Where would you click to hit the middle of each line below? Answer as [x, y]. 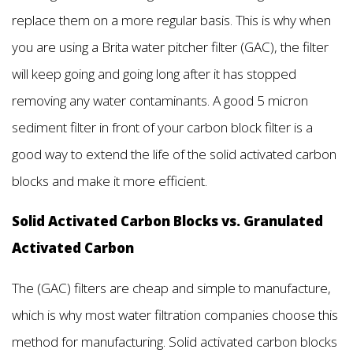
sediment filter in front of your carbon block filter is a [162, 127]
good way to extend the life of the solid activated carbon [174, 154]
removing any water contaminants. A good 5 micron [160, 100]
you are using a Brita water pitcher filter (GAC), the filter [170, 46]
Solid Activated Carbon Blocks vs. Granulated [167, 221]
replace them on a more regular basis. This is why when [171, 20]
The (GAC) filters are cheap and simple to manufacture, [171, 288]
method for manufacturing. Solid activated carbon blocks [175, 341]
